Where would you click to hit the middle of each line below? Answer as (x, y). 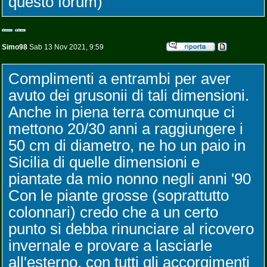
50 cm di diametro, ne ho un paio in (127, 145)
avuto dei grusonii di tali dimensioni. (129, 95)
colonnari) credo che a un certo (113, 212)
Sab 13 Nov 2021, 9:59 (66, 47)
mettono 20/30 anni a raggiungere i (126, 129)
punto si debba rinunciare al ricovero (131, 229)
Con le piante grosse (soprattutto (119, 195)
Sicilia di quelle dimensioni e (104, 162)
